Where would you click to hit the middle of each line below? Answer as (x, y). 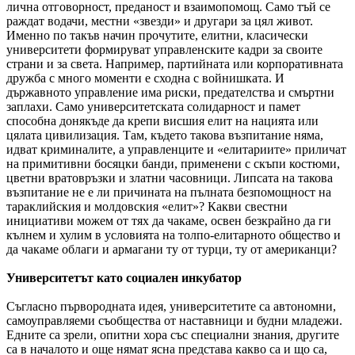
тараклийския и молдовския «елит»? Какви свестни (147, 206)
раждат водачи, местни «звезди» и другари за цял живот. (160, 21)
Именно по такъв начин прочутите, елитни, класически (157, 35)
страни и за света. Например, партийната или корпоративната (175, 63)
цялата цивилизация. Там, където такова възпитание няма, (165, 135)
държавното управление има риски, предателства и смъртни (170, 92)
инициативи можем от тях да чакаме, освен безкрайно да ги (169, 220)
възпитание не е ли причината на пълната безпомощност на (169, 192)
